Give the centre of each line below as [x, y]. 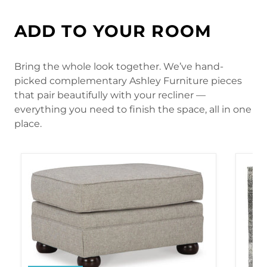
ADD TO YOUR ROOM [113, 31]
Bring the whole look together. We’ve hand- [119, 66]
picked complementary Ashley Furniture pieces [128, 80]
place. [28, 123]
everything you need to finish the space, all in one [133, 109]
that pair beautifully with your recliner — [110, 95]
